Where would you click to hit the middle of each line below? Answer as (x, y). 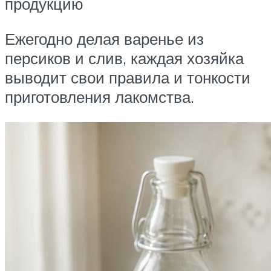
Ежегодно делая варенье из (104, 38)
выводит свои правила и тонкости (128, 77)
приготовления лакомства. (100, 96)
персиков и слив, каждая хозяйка (124, 58)
